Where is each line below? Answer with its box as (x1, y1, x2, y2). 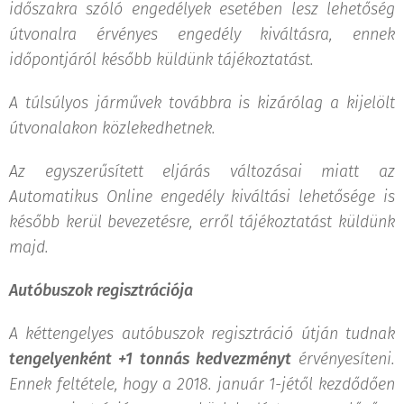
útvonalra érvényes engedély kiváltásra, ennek (9, 23, 395, 44)
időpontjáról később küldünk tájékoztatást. (9, 49, 314, 69)
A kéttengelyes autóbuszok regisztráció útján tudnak (9, 323, 395, 344)
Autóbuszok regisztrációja (9, 280, 193, 300)
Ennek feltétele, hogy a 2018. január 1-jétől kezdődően (9, 373, 395, 394)
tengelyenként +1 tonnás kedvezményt (9, 348, 291, 369)
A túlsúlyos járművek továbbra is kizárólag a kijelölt (9, 92, 395, 113)
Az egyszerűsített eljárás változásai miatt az (9, 161, 395, 181)
